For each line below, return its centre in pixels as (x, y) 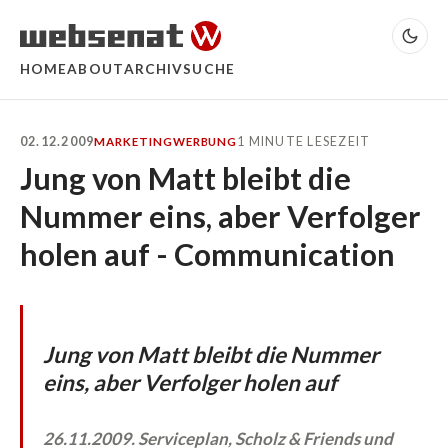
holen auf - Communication (207, 253)
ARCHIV (153, 68)
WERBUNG (205, 142)
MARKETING (133, 142)
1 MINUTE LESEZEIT (304, 142)
